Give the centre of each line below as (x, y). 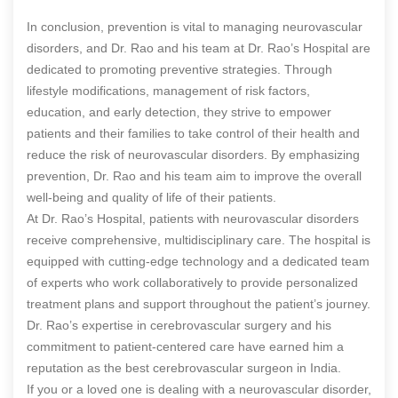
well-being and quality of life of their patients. (151, 197)
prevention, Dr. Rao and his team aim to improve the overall (194, 175)
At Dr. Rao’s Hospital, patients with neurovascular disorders (193, 218)
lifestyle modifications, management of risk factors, (168, 90)
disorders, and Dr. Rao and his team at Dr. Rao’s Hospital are (199, 48)
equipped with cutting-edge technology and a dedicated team (198, 261)
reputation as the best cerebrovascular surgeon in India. (184, 367)
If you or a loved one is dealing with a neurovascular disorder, (199, 389)
